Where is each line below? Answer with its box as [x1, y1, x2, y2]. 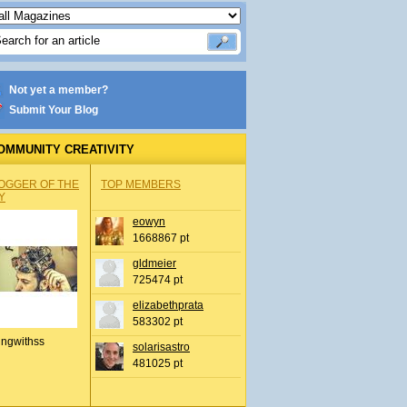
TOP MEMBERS [101, 178, 181, 191]
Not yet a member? [9, 84, 108, 96]
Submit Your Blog [9, 104, 98, 116]
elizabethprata [133, 299, 203, 312]
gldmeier [133, 257, 176, 270]
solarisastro [133, 341, 190, 353]
